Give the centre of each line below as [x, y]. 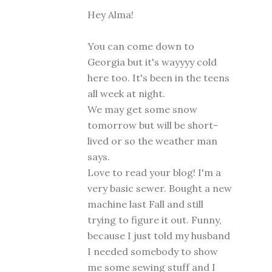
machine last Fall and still [145, 204]
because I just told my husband [159, 236]
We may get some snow [142, 110]
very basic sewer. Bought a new [160, 189]
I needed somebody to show [153, 252]
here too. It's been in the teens [158, 78]
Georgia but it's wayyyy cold [152, 62]
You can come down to [141, 46]
